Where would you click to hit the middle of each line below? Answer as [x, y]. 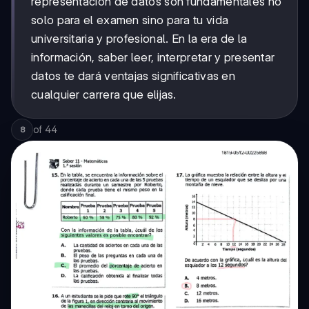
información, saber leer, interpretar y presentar [153, 57]
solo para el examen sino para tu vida [130, 20]
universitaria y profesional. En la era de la [139, 38]
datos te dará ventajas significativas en [133, 76]
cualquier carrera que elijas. [104, 94]
